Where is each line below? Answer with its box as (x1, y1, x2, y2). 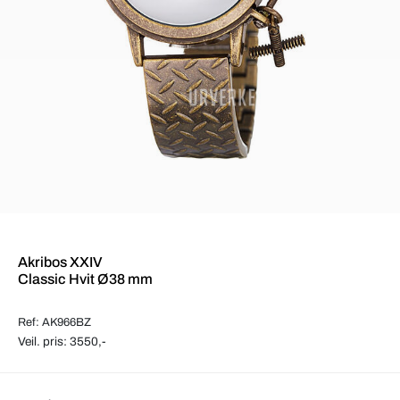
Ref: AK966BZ (18, 315, 91, 329)
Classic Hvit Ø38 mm (18, 271, 153, 287)
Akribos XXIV (18, 254, 103, 270)
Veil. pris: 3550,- (18, 334, 106, 348)
